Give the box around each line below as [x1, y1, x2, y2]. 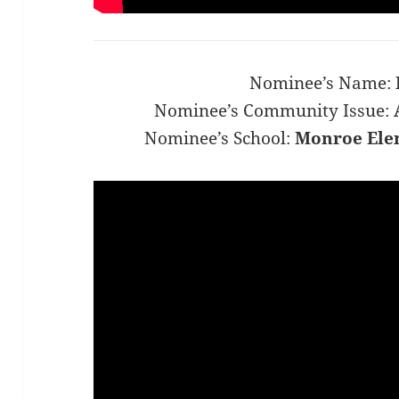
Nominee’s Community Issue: [154, 99, 395, 123]
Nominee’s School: [143, 126, 295, 151]
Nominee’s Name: [248, 71, 395, 95]
